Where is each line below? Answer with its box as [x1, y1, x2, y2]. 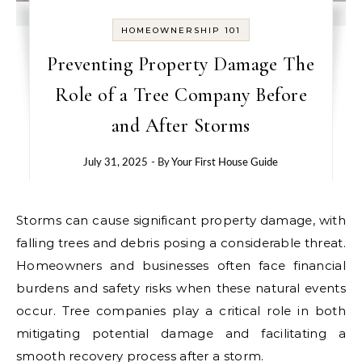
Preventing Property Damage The [47, 53, 315, 76]
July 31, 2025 [83, 158, 149, 168]
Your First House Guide [171, 158, 279, 168]
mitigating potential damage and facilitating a [16, 326, 346, 341]
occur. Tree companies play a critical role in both [16, 303, 346, 318]
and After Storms [111, 114, 250, 137]
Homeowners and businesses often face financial [16, 258, 346, 273]
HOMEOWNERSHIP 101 [120, 25, 241, 36]
